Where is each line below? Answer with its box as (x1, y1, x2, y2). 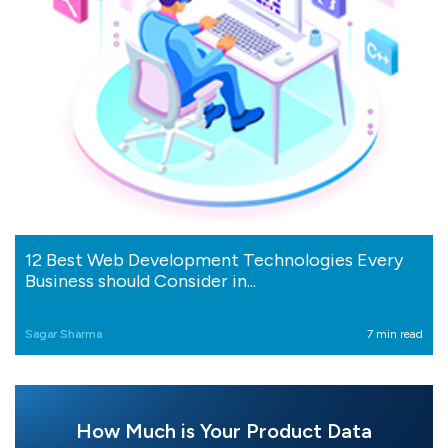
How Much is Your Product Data (76, 418, 372, 443)
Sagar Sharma (25, 326, 102, 341)
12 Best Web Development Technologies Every (25, 248, 403, 271)
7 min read (367, 326, 423, 341)
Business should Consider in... (25, 269, 256, 292)
